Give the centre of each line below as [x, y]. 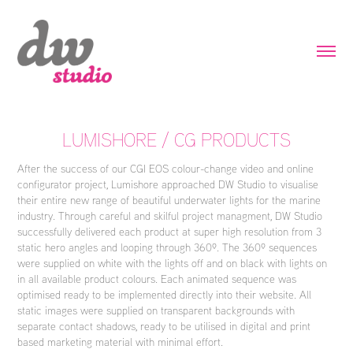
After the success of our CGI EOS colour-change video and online [166, 168]
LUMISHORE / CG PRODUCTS [176, 139]
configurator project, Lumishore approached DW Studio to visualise [168, 184]
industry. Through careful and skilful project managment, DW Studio [170, 215]
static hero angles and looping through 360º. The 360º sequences [167, 247]
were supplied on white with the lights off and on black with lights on [173, 262]
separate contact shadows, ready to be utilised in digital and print [164, 325]
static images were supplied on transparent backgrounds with [156, 310]
